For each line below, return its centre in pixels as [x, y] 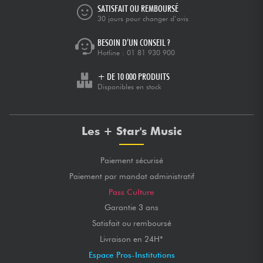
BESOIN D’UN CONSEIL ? [134, 43]
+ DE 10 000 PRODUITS [134, 77]
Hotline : [112, 53]
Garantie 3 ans [131, 208]
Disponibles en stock [129, 87]
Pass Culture [131, 192]
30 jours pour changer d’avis [143, 19]
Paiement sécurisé [131, 161]
